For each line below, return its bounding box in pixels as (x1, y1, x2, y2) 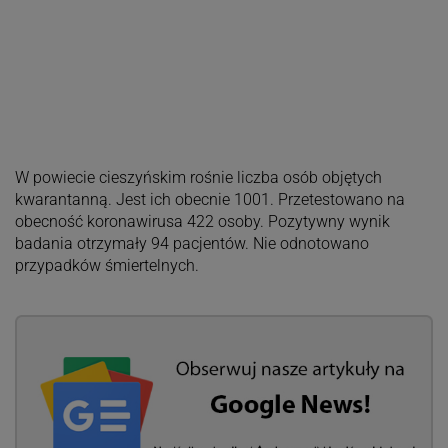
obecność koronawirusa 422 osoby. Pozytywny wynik (14, 212, 390, 232)
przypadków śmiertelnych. (14, 256, 199, 276)
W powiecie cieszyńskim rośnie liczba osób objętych (14, 168, 382, 188)
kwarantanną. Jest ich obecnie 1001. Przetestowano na (14, 190, 405, 210)
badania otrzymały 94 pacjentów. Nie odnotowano (14, 234, 369, 254)
